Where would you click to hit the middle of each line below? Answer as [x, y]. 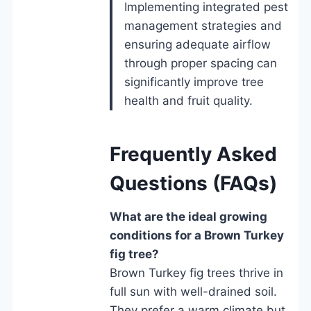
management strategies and [203, 25]
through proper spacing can [201, 63]
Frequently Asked [193, 154]
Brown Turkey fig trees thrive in [196, 272]
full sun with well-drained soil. [193, 291]
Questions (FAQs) [193, 183]
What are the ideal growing [188, 216]
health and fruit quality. [188, 100]
